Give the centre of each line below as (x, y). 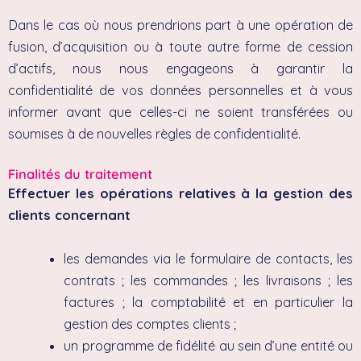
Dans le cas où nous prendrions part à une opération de (180, 25)
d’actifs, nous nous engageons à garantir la (180, 69)
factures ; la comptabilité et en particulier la (208, 302)
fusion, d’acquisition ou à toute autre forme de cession (180, 47)
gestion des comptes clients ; (150, 324)
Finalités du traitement (80, 174)
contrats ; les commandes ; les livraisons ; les (208, 280)
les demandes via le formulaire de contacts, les (208, 258)
